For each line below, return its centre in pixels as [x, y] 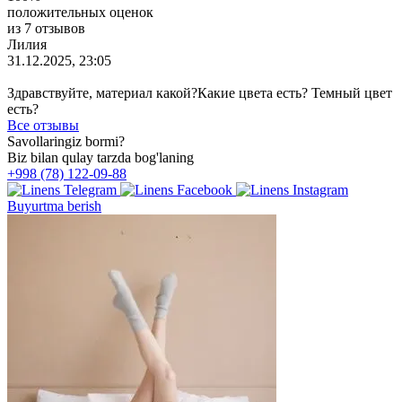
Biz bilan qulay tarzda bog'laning [100, 157]
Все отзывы [43, 125]
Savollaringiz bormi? [66, 141]
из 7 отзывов [46, 28]
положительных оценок [80, 12]
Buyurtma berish [54, 205]
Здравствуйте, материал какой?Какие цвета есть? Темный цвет [200, 92]
